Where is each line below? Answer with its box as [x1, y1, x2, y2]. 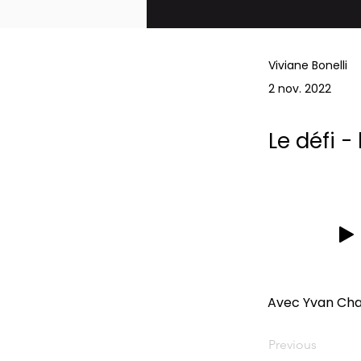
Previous [268, 337, 317, 352]
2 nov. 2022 [268, 81, 331, 97]
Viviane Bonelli [268, 57, 347, 73]
